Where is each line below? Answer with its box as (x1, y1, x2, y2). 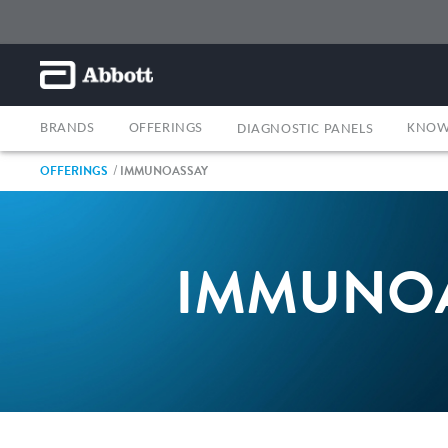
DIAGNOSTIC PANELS (237, 121, 374, 137)
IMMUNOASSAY (119, 162, 208, 180)
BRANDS (40, 120, 95, 136)
